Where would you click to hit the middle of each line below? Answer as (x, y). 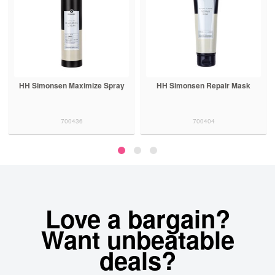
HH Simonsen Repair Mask (204, 86)
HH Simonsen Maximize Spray (72, 86)
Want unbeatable (137, 239)
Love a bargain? (137, 219)
